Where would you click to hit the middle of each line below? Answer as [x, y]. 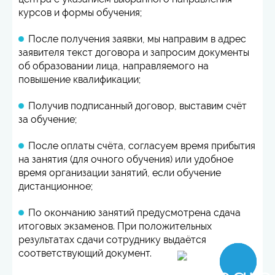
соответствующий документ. [85, 253]
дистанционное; [56, 186]
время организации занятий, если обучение [120, 172]
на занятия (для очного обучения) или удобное [126, 159]
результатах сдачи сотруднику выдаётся [112, 239]
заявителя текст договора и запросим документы [134, 52]
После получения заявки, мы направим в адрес [137, 39]
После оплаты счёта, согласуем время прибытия [142, 145]
